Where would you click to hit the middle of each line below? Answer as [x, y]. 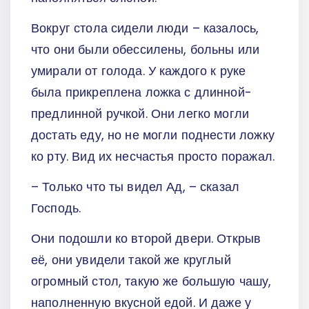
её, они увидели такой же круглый [131, 259]
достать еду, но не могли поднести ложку [153, 135]
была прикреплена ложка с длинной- [141, 92]
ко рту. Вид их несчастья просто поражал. [153, 157]
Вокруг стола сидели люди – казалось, [145, 28]
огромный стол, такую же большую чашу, [151, 281]
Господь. [56, 208]
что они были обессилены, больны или [146, 50]
